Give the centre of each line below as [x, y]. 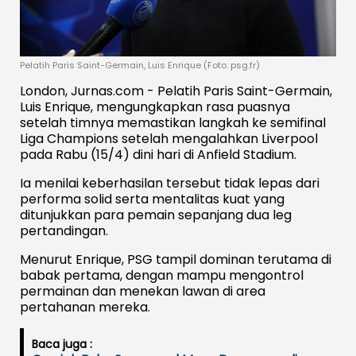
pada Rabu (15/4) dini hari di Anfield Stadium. [158, 154]
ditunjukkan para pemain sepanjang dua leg [156, 215]
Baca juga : [62, 344]
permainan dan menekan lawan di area [143, 291]
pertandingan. [64, 230]
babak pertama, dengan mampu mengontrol [162, 275]
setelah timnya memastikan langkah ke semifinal [173, 122]
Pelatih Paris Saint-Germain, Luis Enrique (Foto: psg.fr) [140, 65]
